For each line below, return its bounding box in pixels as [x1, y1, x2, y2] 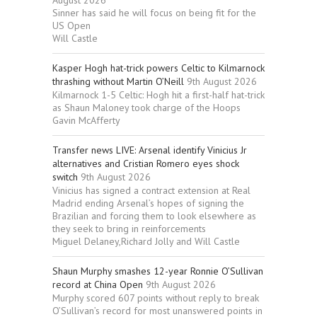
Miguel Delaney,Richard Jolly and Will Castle [52, 234, 240, 248]
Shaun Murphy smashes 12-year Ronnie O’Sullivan [52, 264, 263, 277]
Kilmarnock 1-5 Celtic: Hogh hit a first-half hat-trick [52, 88, 265, 101]
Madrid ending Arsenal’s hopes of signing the [52, 196, 244, 209]
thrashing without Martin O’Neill [52, 74, 184, 88]
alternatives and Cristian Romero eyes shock [52, 156, 239, 170]
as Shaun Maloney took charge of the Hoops [52, 100, 241, 114]
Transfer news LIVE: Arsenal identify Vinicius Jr [52, 143, 247, 156]
